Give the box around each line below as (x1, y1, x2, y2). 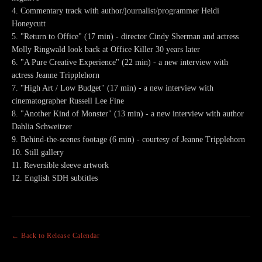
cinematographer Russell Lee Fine (12, 96, 124, 105)
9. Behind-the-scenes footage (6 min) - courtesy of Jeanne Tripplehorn (12, 135, 245, 144)
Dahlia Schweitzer (12, 122, 72, 131)
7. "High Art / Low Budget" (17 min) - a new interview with (12, 83, 213, 92)
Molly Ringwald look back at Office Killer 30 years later (12, 44, 200, 54)
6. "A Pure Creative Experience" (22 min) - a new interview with (12, 57, 228, 67)
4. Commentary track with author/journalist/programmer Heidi (12, 6, 219, 15)
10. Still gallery (12, 147, 64, 157)
